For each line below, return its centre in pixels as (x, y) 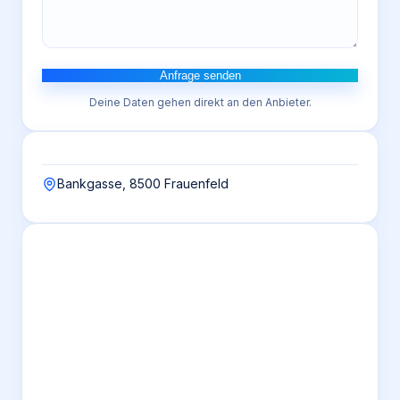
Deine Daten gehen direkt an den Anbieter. (200, 102)
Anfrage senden (200, 75)
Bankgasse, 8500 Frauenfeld (143, 183)
